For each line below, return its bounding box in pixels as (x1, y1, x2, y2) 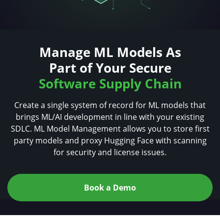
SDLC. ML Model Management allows (10, 123, 148, 135)
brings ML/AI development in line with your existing (16, 111, 204, 123)
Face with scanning (137, 135, 207, 146)
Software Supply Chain (38, 75, 182, 93)
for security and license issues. (54, 147, 166, 158)
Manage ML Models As (39, 43, 181, 61)
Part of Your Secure (49, 59, 171, 77)
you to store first (147, 123, 210, 135)
